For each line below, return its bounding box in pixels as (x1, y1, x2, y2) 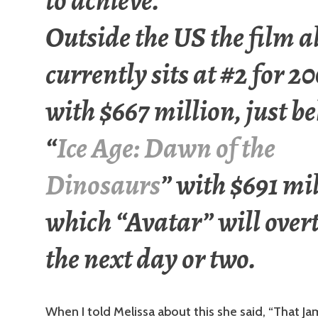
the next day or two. (45, 239, 256, 279)
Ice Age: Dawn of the (57, 128, 275, 168)
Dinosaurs (45, 165, 160, 205)
